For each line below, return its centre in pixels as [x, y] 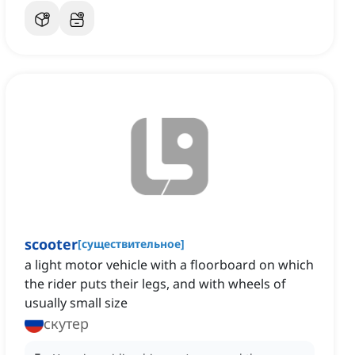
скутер [66, 324]
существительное [131, 244]
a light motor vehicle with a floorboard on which [169, 265]
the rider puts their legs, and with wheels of [155, 284]
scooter [51, 244]
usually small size [76, 303]
